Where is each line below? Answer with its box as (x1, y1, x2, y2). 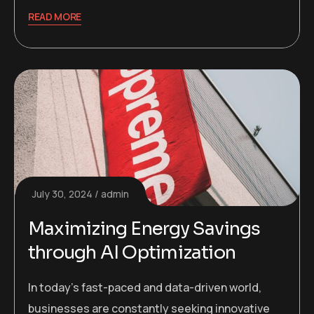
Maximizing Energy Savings (28, 217, 261, 240)
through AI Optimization (28, 240, 236, 264)
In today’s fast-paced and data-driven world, (28, 279, 261, 295)
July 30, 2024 (32, 186, 93, 200)
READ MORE (28, 10, 82, 24)
